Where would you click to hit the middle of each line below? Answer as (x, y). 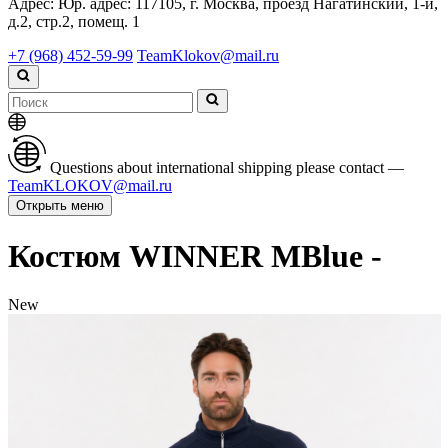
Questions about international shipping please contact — (227, 168)
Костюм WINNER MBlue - (195, 255)
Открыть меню (60, 206)
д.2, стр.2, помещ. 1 (74, 22)
